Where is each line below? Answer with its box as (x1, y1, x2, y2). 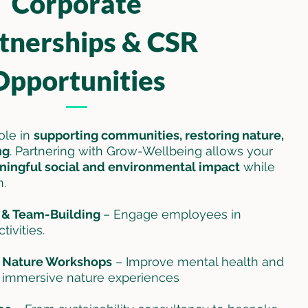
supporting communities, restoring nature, (34, 127, 285, 142)
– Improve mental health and (112, 254, 285, 269)
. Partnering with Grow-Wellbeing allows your (10, 143, 274, 158)
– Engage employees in (103, 206, 242, 221)
